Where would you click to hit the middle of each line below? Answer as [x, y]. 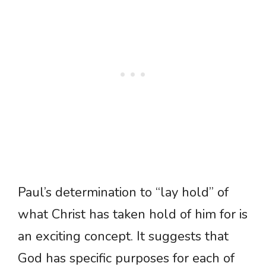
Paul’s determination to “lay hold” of [123, 193]
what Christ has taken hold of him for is [133, 215]
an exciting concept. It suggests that [123, 237]
